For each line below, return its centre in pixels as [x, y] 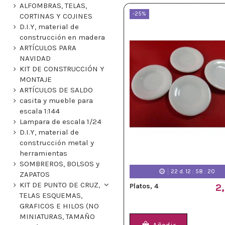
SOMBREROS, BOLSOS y [60, 164]
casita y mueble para [56, 101]
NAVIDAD [35, 59]
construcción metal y [57, 143]
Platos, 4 [144, 186]
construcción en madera [62, 37]
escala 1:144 [40, 111]
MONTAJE [36, 80]
